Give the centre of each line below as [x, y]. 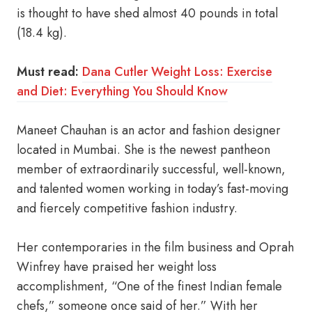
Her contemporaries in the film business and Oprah [155, 247]
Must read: [48, 72]
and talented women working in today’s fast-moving [153, 189]
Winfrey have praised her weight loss [117, 267]
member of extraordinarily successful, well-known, [151, 169]
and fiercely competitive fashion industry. [127, 208]
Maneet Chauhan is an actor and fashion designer [149, 130]
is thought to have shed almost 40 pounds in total [147, 13]
